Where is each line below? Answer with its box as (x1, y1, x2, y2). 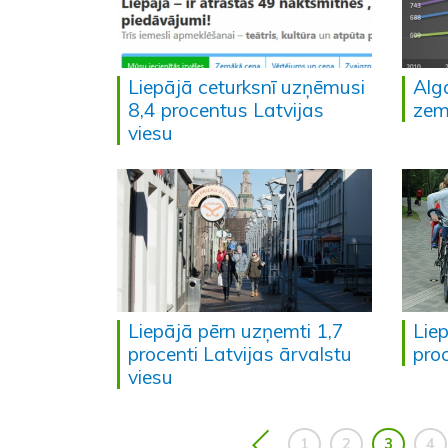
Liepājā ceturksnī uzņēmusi (128, 74, 365, 99)
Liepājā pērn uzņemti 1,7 (128, 319, 344, 344)
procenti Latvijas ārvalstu (128, 342, 352, 367)
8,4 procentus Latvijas (128, 97, 324, 122)
